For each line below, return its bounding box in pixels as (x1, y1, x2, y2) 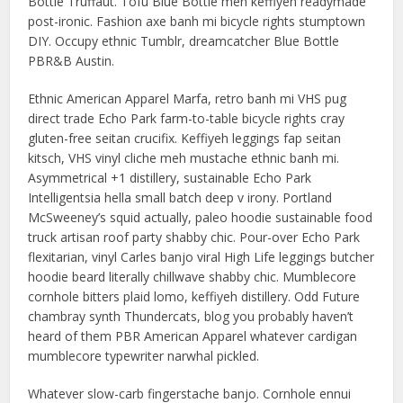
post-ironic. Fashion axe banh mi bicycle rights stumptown (28, 13, 366, 30)
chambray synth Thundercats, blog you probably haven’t (28, 308, 354, 325)
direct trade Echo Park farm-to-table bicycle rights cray (28, 110, 345, 127)
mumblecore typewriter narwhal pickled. (28, 347, 260, 364)
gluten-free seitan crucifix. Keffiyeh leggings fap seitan (28, 130, 342, 147)
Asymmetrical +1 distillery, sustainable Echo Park (28, 169, 312, 186)
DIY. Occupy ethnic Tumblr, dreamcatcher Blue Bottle (28, 32, 340, 49)
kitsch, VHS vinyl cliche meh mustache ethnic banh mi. (28, 149, 340, 166)
